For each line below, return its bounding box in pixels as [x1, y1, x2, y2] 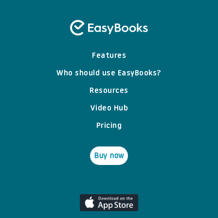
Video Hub [90, 105, 128, 113]
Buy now [94, 152, 124, 161]
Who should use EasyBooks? [56, 70, 162, 78]
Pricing [96, 122, 122, 130]
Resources [90, 87, 128, 95]
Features [92, 52, 126, 60]
